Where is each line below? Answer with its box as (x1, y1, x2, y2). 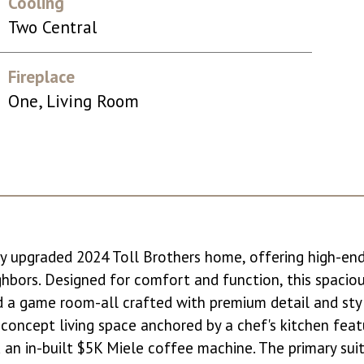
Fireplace (7, 66, 75, 88)
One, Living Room (7, 90, 139, 112)
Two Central (7, 16, 97, 38)
